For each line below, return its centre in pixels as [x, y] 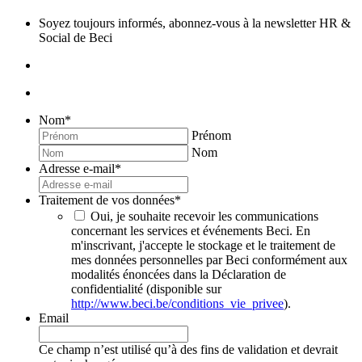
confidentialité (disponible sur [146, 288]
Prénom [211, 135]
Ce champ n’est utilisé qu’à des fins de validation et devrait [188, 349]
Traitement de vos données [107, 200]
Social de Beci [76, 37]
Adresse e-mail [77, 168]
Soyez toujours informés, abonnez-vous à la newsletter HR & [195, 23]
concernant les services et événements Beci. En [191, 230]
